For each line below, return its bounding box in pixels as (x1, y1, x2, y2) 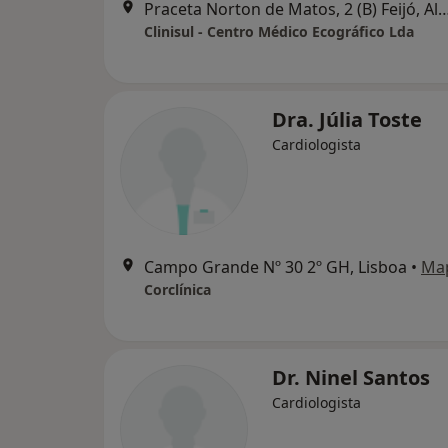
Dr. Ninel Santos (272, 364, 430, 391)
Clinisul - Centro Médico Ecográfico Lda (144, 22, 414, 41)
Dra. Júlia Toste (272, 106, 422, 133)
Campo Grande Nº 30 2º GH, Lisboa (144, 256, 407, 278)
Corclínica (144, 280, 211, 299)
